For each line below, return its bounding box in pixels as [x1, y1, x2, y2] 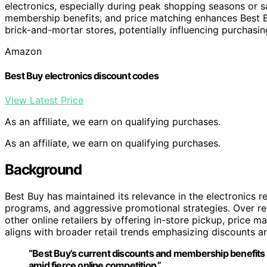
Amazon [5, 45, 42, 57]
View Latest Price [5, 94, 83, 107]
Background [5, 161, 82, 179]
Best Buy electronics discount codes [5, 69, 159, 82]
